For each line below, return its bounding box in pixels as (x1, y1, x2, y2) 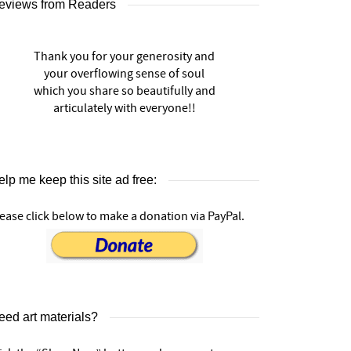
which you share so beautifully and (33, 83, 215, 99)
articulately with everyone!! (52, 100, 196, 116)
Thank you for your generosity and (34, 49, 215, 64)
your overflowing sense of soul (44, 66, 204, 81)
